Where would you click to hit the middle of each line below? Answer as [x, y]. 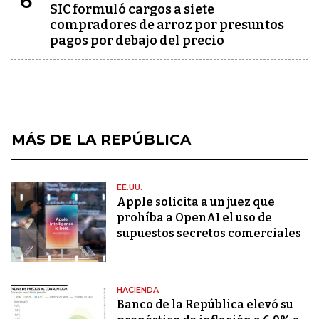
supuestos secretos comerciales [209, 234]
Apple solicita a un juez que [196, 202]
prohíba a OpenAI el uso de [195, 218]
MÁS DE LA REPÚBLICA [101, 140]
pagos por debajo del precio [137, 41]
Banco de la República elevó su [205, 305]
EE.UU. [130, 188]
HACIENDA [138, 290]
